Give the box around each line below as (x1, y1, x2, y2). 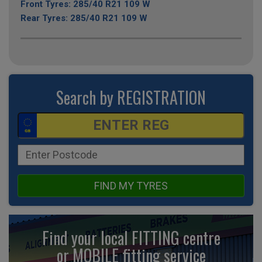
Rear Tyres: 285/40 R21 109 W (20, 12, 147, 23)
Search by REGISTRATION (56, 85, 206, 109)
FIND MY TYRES (94, 179, 168, 192)
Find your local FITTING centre (42, 225, 220, 250)
